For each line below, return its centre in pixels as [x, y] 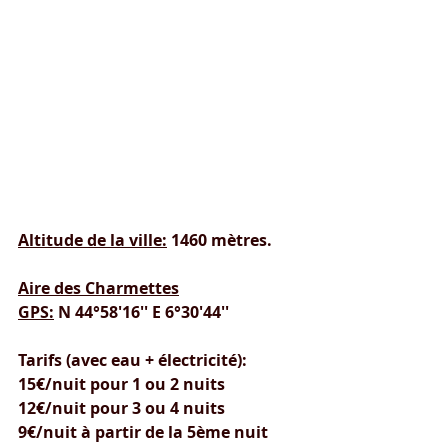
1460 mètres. [219, 239]
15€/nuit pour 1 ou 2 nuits [121, 383]
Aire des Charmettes [98, 287]
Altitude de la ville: [92, 239]
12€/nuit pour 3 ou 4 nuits [121, 407]
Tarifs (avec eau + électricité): [132, 359]
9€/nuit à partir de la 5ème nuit [143, 431]
